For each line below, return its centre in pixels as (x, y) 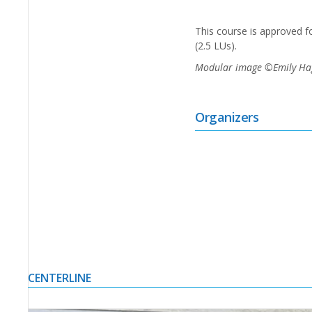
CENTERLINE (60, 278)
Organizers (227, 117)
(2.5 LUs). (216, 46)
